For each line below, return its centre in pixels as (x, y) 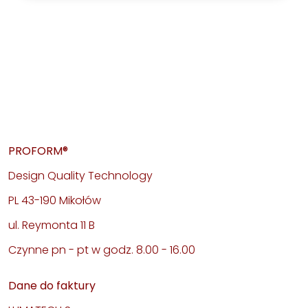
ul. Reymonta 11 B (52, 225)
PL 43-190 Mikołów (55, 200)
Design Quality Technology (80, 175)
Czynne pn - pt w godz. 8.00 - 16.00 (102, 250)
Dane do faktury (52, 285)
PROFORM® (38, 151)
